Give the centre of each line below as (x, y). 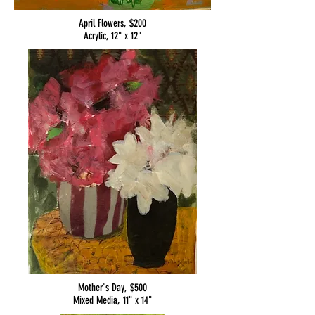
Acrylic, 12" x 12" (112, 36)
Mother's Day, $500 (112, 288)
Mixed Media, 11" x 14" (112, 300)
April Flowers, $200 (112, 23)
